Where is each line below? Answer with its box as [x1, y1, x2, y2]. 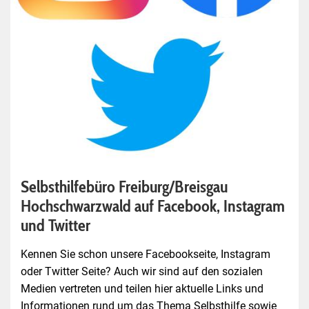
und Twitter [21, 215, 90, 235]
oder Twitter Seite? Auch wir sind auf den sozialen [21, 264, 263, 278]
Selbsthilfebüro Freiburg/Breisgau [21, 176, 228, 197]
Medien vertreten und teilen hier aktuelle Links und [21, 281, 263, 295]
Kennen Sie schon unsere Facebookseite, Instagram [21, 247, 270, 261]
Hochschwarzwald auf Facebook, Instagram [21, 195, 285, 216]
